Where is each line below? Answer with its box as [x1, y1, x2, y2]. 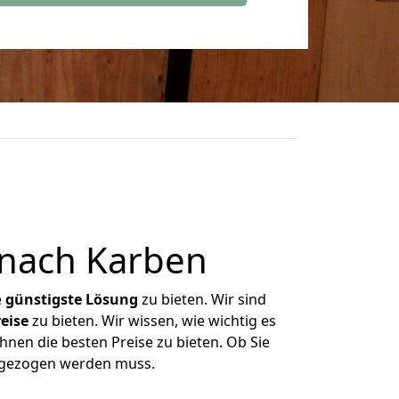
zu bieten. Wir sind [138, 289, 266, 309]
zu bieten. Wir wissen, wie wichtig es [28, 311, 276, 330]
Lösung [85, 289, 138, 309]
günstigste [5, 289, 82, 309]
